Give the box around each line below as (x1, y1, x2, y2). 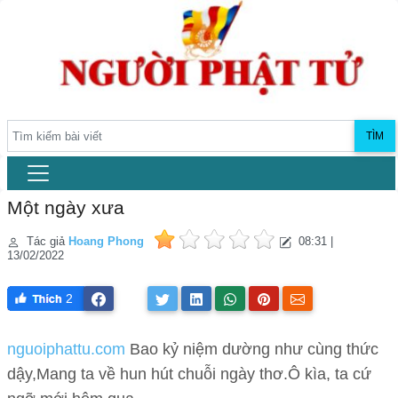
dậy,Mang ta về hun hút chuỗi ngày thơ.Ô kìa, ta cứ (7, 365, 371, 384)
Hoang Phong (68, 235, 144, 249)
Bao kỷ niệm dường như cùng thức (125, 340, 378, 359)
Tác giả (23, 235, 68, 249)
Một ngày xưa (7, 197, 124, 219)
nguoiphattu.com (7, 340, 125, 359)
